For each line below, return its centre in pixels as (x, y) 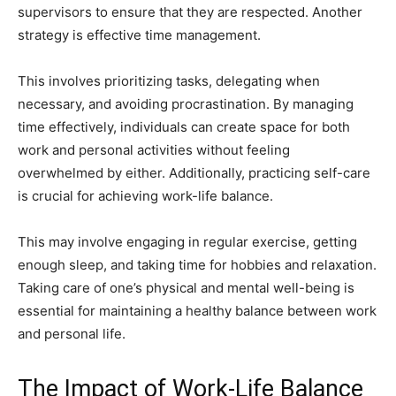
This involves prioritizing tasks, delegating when (169, 81)
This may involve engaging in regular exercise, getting (187, 242)
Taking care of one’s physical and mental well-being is (186, 288)
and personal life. (72, 334)
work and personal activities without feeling (154, 150)
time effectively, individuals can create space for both (184, 127)
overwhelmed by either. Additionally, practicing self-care (194, 173)
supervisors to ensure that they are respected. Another (190, 12)
